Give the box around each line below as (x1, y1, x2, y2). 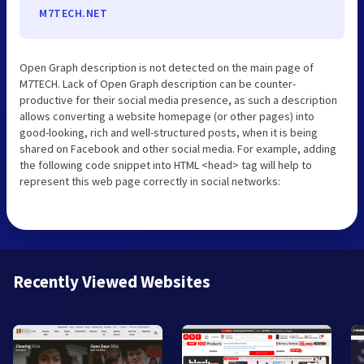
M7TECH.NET (39, 6, 107, 21)
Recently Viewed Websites (13, 271, 210, 293)
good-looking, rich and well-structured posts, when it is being (19, 125, 318, 141)
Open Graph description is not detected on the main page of (19, 60, 314, 76)
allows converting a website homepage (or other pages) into (19, 109, 314, 124)
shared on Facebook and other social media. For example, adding (19, 141, 336, 157)
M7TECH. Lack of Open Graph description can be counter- (19, 76, 296, 92)
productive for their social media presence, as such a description (19, 93, 337, 108)
